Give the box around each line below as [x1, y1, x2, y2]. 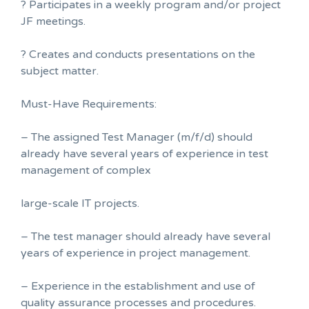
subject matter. [21, 63, 99, 78]
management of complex [21, 163, 151, 177]
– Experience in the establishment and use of [21, 279, 255, 293]
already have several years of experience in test [21, 146, 268, 161]
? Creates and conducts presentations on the [21, 47, 255, 61]
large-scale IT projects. [21, 196, 139, 210]
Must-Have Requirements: [21, 97, 157, 111]
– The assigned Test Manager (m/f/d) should [21, 130, 252, 144]
